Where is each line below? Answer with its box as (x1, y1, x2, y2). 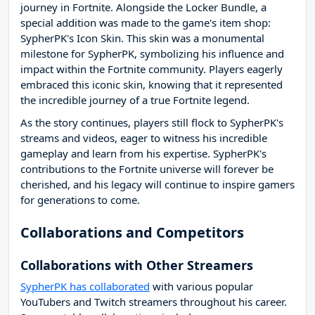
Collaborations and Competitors (20, 223, 244, 243)
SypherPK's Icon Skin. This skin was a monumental (20, 31, 264, 46)
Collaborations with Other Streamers (20, 257, 253, 274)
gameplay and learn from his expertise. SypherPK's (20, 146, 266, 161)
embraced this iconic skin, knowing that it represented (20, 77, 283, 92)
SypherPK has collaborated (20, 279, 150, 294)
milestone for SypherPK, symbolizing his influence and (20, 46, 284, 61)
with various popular (150, 279, 253, 294)
